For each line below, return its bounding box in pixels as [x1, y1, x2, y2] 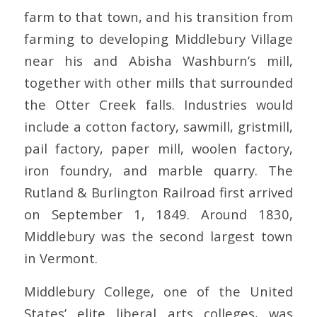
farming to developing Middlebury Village [23, 30, 294, 48]
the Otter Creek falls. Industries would [23, 96, 294, 114]
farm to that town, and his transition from [23, 8, 294, 26]
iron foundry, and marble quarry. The [23, 161, 294, 180]
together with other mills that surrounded [23, 74, 294, 92]
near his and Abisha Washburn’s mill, [23, 52, 294, 70]
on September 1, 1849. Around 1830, [23, 205, 294, 224]
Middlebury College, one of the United [23, 282, 294, 300]
